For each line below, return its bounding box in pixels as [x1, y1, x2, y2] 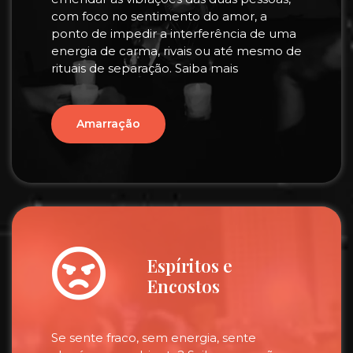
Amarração [76, 117, 140, 131]
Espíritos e [147, 254, 232, 277]
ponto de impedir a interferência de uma [51, 26, 296, 41]
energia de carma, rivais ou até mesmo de [51, 43, 302, 58]
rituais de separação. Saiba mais [51, 61, 238, 76]
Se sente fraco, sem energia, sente [51, 330, 256, 345]
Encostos [147, 274, 220, 298]
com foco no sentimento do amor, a [51, 9, 267, 24]
